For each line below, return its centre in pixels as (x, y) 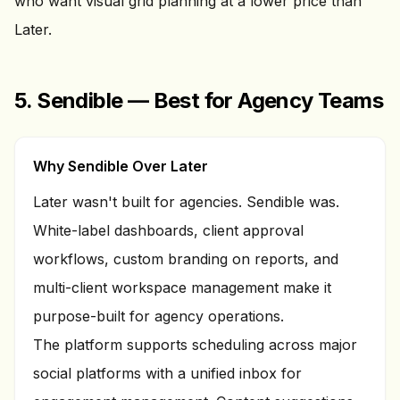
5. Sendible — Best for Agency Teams (199, 100)
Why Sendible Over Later (121, 166)
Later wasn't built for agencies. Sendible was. (186, 202)
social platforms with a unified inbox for (167, 373)
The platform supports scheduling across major (195, 345)
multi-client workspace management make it (182, 287)
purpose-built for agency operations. (158, 316)
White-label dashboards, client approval (168, 230)
